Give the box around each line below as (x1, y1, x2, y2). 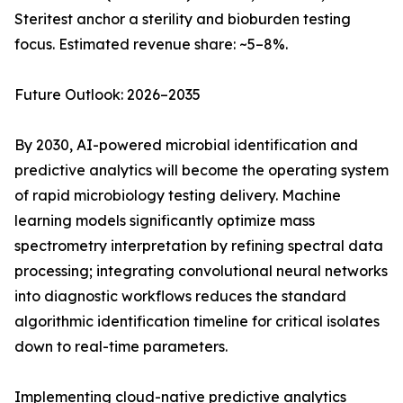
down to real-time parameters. (14, 337, 228, 356)
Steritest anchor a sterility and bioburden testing (14, 10, 351, 29)
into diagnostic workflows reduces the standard (14, 287, 346, 306)
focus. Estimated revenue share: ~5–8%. (14, 35, 288, 54)
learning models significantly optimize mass (14, 211, 315, 230)
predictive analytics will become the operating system (14, 161, 389, 180)
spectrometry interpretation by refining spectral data (14, 237, 383, 255)
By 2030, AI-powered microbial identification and (14, 136, 358, 155)
